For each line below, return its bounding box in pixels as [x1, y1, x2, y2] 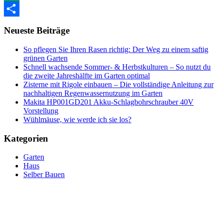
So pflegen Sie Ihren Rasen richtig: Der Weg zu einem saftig [23, 45, 208, 54]
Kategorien [4, 133, 48, 144]
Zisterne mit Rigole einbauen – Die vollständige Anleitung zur [23, 80, 214, 89]
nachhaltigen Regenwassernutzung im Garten [23, 89, 163, 98]
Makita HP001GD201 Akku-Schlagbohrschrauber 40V [23, 98, 194, 107]
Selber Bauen [23, 170, 65, 179]
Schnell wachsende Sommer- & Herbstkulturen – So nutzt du [23, 63, 211, 72]
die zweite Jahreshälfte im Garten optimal [23, 72, 150, 80]
